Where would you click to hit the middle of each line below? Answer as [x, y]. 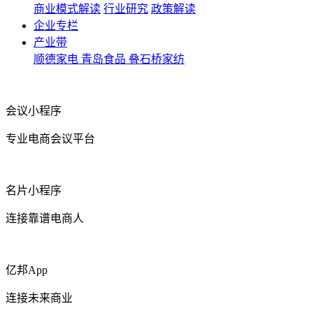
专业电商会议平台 [50, 138]
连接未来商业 [39, 298]
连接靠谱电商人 [45, 218]
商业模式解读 [67, 8]
